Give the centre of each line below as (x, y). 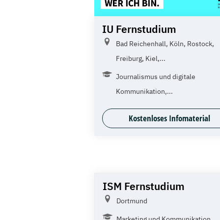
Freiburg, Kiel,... (141, 58)
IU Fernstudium (139, 29)
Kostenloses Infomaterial (170, 118)
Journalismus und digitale (156, 76)
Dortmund (132, 201)
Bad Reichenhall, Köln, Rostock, (165, 43)
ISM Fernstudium (144, 186)
